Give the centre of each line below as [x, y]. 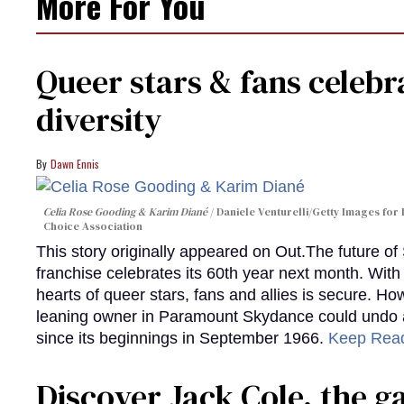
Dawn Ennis [75, 163]
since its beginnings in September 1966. [182, 339]
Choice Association [93, 227]
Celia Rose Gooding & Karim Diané [125, 212]
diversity [99, 119]
